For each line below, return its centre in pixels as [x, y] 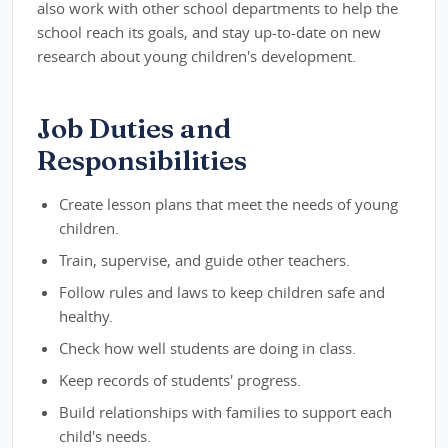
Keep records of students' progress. [180, 380]
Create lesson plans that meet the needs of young [229, 204]
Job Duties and [134, 128]
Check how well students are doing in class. [208, 348]
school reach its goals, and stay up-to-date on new [209, 32]
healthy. [86, 316]
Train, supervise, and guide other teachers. [205, 260]
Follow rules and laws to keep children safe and [222, 292]
